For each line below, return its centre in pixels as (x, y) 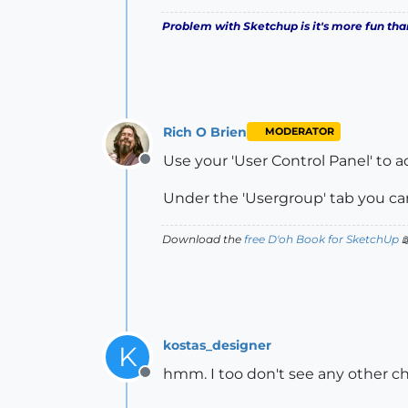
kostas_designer (217, 345)
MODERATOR (299, 132)
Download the (203, 239)
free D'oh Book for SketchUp (321, 239)
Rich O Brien (205, 132)
